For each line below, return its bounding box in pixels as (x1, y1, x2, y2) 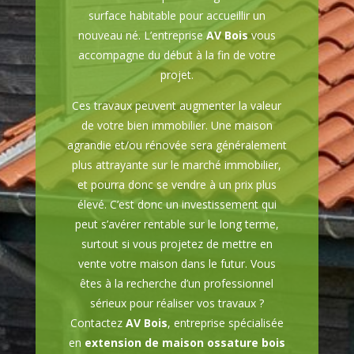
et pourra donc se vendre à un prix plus (77, 177, 277, 193)
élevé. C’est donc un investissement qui (77, 197, 277, 213)
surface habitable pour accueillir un (88, 8, 265, 24)
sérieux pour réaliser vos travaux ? (89, 296, 264, 311)
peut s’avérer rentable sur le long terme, (74, 217, 279, 232)
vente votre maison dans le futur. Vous (77, 256, 276, 272)
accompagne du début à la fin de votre (77, 47, 276, 63)
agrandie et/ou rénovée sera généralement (66, 137, 287, 153)
